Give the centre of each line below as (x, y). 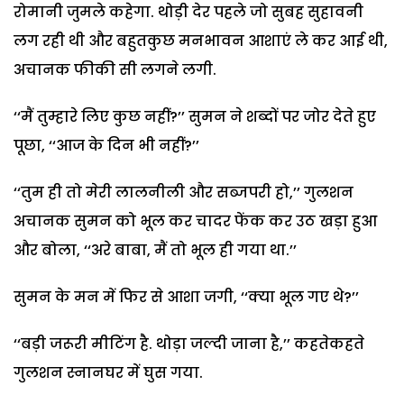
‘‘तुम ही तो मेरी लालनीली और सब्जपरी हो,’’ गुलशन (184, 192)
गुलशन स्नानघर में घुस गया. (108, 372)
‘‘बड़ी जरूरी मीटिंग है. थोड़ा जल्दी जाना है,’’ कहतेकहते (189, 344)
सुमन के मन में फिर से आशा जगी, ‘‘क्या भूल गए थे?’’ (186, 297)
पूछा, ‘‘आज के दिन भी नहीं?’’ (106, 145)
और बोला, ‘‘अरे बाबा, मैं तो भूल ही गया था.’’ (155, 250)
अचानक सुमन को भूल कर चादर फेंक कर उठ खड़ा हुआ (195, 221)
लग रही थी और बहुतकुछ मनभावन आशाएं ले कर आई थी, (201, 41)
